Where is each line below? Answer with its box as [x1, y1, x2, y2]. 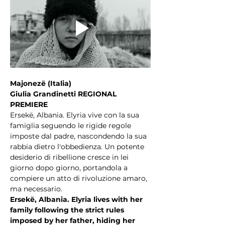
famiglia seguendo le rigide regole [10, 121, 133, 130]
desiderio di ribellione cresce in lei [10, 152, 131, 162]
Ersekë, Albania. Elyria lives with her [10, 194, 145, 204]
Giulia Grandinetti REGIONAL [10, 89, 119, 98]
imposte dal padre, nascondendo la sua [10, 131, 149, 141]
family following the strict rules [10, 205, 126, 214]
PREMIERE [10, 99, 48, 109]
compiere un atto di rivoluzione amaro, [10, 173, 149, 183]
